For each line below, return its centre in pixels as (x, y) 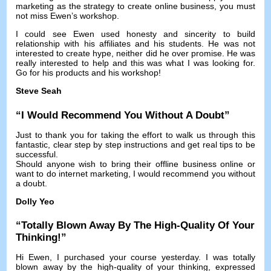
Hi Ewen (33, 257)
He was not (232, 44)
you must (237, 6)
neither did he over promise (169, 54)
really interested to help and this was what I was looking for (134, 63)
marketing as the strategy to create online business (115, 6)
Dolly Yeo (35, 201)
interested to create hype (64, 54)
